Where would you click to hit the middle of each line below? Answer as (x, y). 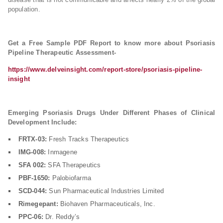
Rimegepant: (38, 204)
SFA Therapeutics (73, 165)
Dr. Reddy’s (62, 217)
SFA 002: (32, 165)
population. (24, 9)
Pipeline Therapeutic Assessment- (62, 53)
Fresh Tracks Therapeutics (88, 139)
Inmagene (62, 152)
